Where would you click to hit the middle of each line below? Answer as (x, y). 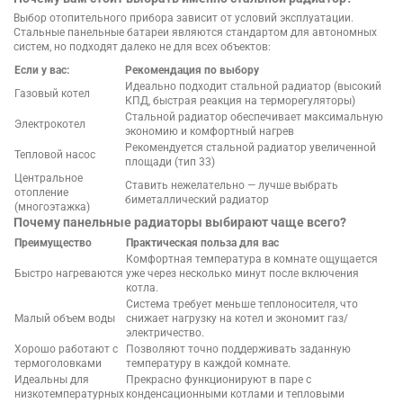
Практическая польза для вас (202, 243)
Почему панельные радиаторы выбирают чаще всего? (180, 223)
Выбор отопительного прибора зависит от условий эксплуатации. (184, 18)
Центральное (49, 179)
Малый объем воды (65, 319)
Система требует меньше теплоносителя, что (242, 304)
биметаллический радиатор (197, 200)
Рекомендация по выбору (192, 71)
